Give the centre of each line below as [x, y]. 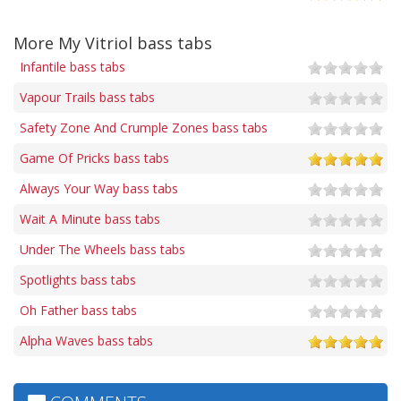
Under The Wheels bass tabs [102, 249]
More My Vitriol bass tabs [113, 43]
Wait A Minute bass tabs [90, 218]
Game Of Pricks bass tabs [94, 158]
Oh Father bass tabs [78, 310]
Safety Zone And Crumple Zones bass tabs [144, 127]
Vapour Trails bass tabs [87, 97]
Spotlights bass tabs [78, 279]
